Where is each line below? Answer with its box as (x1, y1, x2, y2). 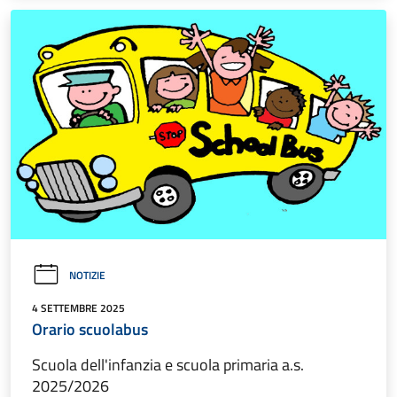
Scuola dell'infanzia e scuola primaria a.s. (32, 353, 304, 378)
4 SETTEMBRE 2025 (32, 300, 125, 317)
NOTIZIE (69, 267, 105, 284)
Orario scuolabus (32, 317, 148, 342)
